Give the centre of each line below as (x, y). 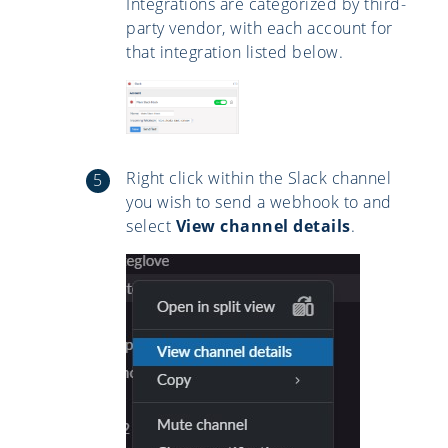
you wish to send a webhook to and (259, 201)
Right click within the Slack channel (258, 177)
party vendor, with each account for (259, 27)
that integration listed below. (234, 51)
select (151, 225)
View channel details (263, 225)
